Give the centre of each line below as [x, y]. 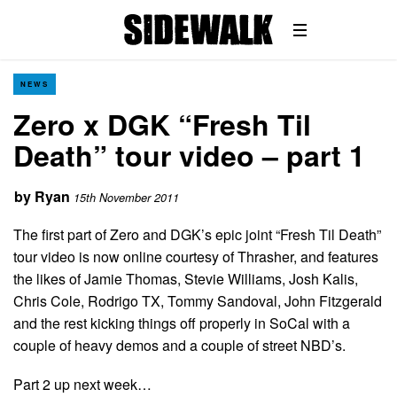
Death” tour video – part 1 [189, 155]
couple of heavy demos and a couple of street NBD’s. [179, 345]
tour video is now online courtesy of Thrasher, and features [196, 256]
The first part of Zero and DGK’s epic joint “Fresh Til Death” [197, 234]
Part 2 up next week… [82, 384]
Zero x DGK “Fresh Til [162, 124]
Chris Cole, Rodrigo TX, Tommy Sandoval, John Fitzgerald [198, 300]
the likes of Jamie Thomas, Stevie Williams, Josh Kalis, [186, 278]
